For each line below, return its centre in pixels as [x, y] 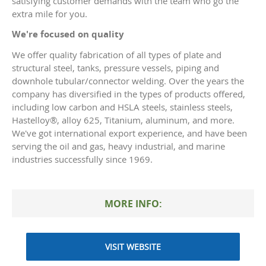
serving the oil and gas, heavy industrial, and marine [118, 146]
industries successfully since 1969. [82, 159]
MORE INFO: [133, 204]
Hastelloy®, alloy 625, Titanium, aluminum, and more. [123, 120]
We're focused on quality [68, 34]
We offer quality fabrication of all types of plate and [117, 55]
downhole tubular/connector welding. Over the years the [128, 81]
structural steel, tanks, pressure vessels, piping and [115, 68]
